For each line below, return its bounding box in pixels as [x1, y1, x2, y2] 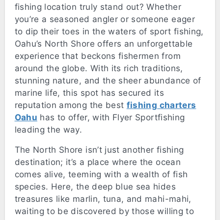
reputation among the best [14, 100, 127, 110]
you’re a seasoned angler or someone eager [14, 14, 195, 25]
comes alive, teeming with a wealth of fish [14, 169, 188, 180]
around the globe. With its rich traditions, [14, 63, 183, 74]
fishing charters [126, 100, 196, 110]
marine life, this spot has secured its [14, 88, 164, 98]
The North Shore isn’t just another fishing [14, 145, 184, 155]
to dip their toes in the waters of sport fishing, [14, 27, 204, 37]
